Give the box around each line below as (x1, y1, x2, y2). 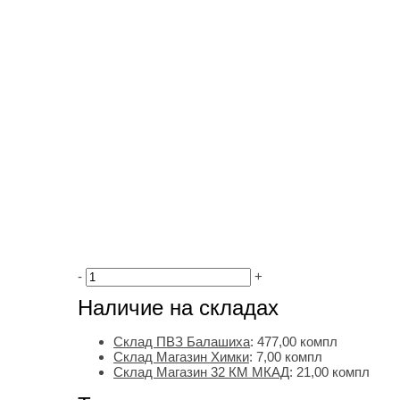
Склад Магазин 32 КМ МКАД (113, 364, 289, 380)
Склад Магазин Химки (113, 349, 249, 365)
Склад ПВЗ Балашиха (113, 334, 250, 350)
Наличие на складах (78, 296, 279, 321)
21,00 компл (296, 364, 370, 380)
